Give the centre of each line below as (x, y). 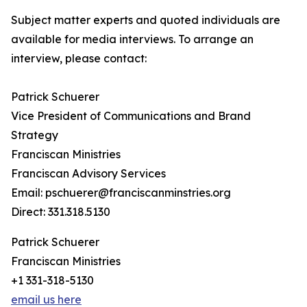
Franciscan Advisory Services (88, 173)
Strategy (35, 135)
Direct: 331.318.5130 (61, 212)
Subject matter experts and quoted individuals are (146, 20)
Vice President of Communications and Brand (131, 116)
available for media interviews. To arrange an (132, 39)
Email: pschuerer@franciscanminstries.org (121, 193)
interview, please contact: (79, 58)
